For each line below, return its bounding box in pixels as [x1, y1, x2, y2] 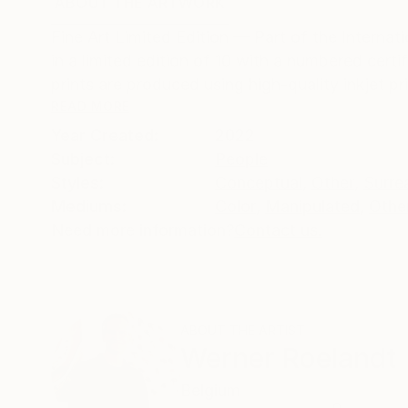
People [215, 149, 268, 169]
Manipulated [265, 197, 360, 217]
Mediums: [51, 197, 127, 217]
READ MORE [51, 98, 130, 115]
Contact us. [234, 220, 322, 240]
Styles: [51, 173, 104, 193]
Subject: [51, 149, 115, 169]
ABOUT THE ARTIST [180, 322, 305, 339]
